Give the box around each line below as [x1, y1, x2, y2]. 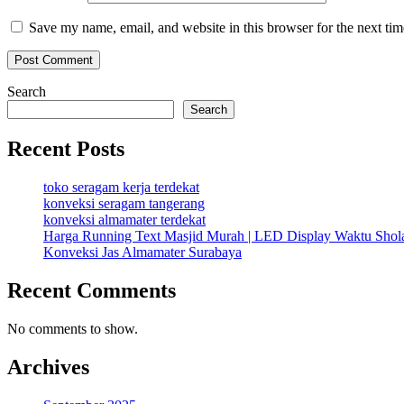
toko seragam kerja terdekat [43, 179, 199, 195]
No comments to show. [7, 320, 138, 336]
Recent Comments [7, 278, 176, 302]
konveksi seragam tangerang [43, 195, 205, 211]
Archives [7, 354, 89, 379]
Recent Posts [7, 136, 124, 161]
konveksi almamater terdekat [43, 211, 206, 227]
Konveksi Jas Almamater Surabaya [43, 243, 242, 260]
